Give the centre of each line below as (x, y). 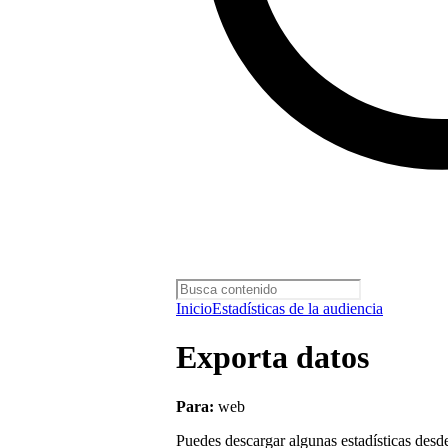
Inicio (194, 308)
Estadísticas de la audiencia (297, 308)
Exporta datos (272, 357)
